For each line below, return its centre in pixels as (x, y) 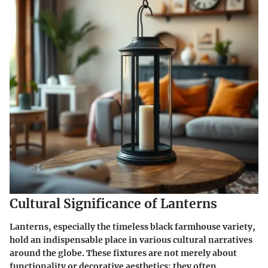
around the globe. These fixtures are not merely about (123, 253)
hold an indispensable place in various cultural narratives (131, 240)
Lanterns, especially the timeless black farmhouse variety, (133, 226)
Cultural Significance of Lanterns (113, 204)
